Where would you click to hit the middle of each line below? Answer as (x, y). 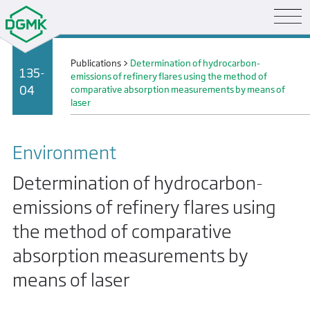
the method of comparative (122, 231)
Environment (64, 152)
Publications (96, 64)
